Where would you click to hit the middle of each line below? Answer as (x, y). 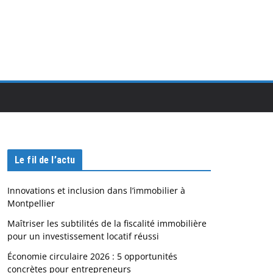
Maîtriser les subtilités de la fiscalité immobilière (107, 223)
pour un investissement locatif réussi (83, 236)
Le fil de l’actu (45, 160)
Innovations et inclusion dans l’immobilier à (96, 190)
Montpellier (31, 203)
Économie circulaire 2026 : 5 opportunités (92, 256)
